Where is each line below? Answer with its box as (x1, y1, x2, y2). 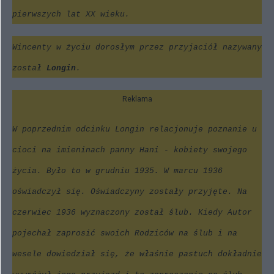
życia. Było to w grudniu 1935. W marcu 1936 (12, 166, 223, 176)
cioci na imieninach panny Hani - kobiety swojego (12, 146, 247, 155)
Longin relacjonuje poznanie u (110, 125, 257, 134)
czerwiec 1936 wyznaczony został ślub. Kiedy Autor (12, 208, 252, 217)
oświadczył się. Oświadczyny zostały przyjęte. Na (12, 187, 247, 196)
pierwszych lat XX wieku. (12, 10, 130, 19)
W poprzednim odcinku (12, 125, 110, 134)
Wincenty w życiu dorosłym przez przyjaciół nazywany (12, 43, 262, 52)
